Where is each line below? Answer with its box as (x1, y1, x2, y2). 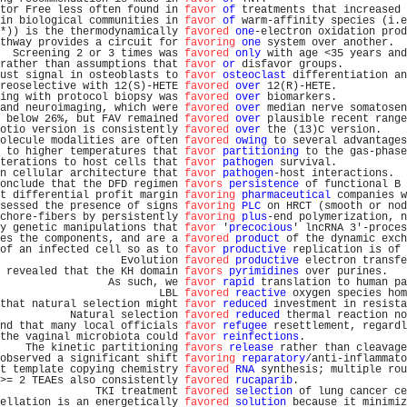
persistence (229, 178, 299, 191)
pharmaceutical (242, 189, 331, 202)
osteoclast (223, 69, 286, 82)
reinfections (223, 331, 299, 343)
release (229, 342, 273, 354)
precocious (229, 222, 293, 234)
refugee (223, 320, 267, 333)
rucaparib (235, 374, 293, 387)
